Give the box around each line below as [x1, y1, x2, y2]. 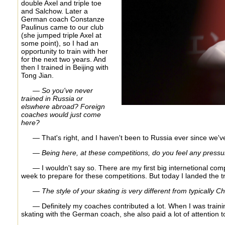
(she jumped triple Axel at [21, 31, 101, 39]
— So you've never [32, 86, 93, 94]
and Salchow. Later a [21, 7, 88, 15]
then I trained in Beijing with [21, 63, 108, 71]
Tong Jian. [21, 71, 54, 79]
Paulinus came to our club [21, 23, 103, 31]
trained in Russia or [21, 94, 83, 102]
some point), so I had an [21, 39, 98, 47]
